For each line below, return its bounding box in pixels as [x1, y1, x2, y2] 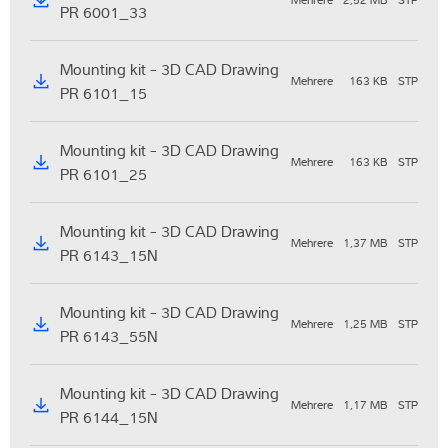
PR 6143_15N [60, 244, 158, 267]
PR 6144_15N [60, 406, 158, 429]
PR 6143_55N [60, 325, 158, 348]
